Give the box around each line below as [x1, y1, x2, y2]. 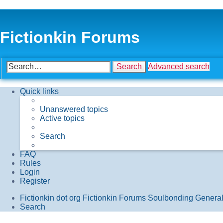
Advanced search [148, 62, 210, 71]
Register [20, 177, 50, 186]
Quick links [20, 87, 59, 96]
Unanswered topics [40, 105, 108, 114]
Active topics [40, 114, 85, 123]
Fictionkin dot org [20, 194, 81, 203]
